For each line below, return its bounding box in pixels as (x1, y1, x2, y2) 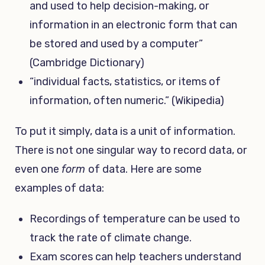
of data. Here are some (88, 162, 202, 176)
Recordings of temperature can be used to (30, 212, 240, 225)
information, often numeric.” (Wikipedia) (30, 93, 224, 107)
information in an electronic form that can (30, 18, 237, 31)
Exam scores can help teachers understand (30, 250, 241, 263)
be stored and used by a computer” (30, 37, 203, 50)
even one (15, 162, 62, 176)
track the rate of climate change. (30, 231, 192, 244)
